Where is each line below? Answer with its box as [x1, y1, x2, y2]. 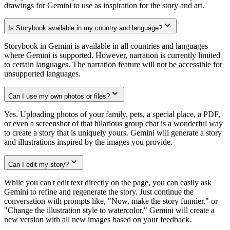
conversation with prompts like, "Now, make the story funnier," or [4, 197, 218, 206]
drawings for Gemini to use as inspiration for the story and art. [4, 1, 204, 10]
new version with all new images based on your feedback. [4, 215, 191, 224]
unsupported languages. [4, 69, 81, 79]
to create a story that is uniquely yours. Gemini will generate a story [4, 128, 222, 138]
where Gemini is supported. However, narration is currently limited [4, 51, 220, 60]
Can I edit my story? [8, 161, 69, 169]
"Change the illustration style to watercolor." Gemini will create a [4, 206, 215, 215]
